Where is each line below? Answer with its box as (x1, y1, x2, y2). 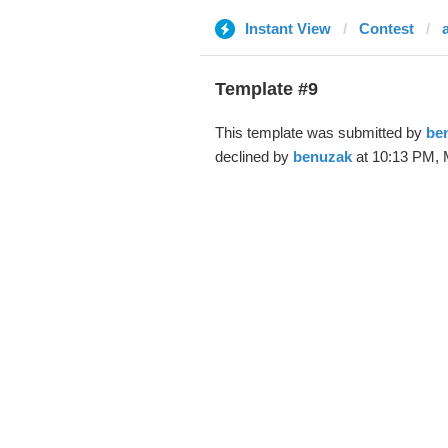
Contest (358, 20, 414, 37)
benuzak (292, 148, 352, 165)
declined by (214, 148, 293, 165)
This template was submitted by (214, 124, 426, 141)
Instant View (244, 20, 331, 37)
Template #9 (214, 79, 318, 99)
